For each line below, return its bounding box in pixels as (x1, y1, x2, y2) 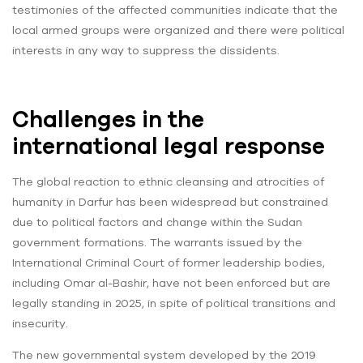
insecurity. (12, 317, 68, 331)
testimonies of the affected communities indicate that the (12, 3, 338, 17)
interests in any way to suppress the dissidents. (12, 44, 280, 58)
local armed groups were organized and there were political (12, 23, 344, 37)
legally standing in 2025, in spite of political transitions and (12, 297, 335, 310)
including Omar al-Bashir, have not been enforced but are (12, 276, 331, 290)
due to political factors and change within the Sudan (12, 216, 302, 229)
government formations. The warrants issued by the (12, 236, 302, 250)
